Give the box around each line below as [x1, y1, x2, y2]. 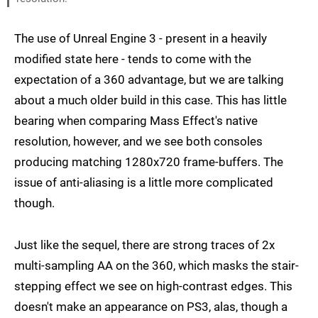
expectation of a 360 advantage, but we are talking [14, 72, 284, 87]
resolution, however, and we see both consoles [14, 134, 263, 149]
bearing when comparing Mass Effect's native [14, 114, 258, 128]
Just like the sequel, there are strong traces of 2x [14, 238, 275, 253]
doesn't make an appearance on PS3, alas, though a [14, 300, 287, 314]
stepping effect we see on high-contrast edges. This [14, 279, 292, 294]
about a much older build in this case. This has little [14, 93, 287, 108]
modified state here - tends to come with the [14, 52, 251, 67]
